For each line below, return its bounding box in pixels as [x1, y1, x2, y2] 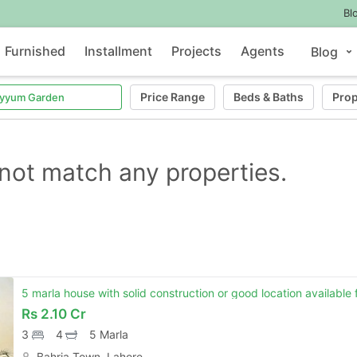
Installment [84, 43, 153, 59]
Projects [171, 43, 222, 59]
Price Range [140, 90, 205, 104]
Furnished [5, 43, 66, 59]
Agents [241, 43, 285, 59]
